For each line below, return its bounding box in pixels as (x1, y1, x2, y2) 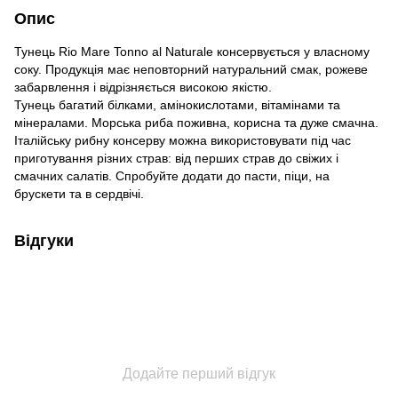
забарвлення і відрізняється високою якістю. (14, 79, 272, 94)
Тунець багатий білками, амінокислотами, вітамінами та (14, 97, 340, 112)
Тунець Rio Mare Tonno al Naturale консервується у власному (14, 44, 370, 59)
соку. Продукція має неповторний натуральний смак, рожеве (14, 61, 368, 76)
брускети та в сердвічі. (14, 186, 144, 201)
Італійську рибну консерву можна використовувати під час (14, 132, 351, 147)
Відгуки (14, 231, 74, 250)
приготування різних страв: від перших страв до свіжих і (14, 150, 338, 165)
